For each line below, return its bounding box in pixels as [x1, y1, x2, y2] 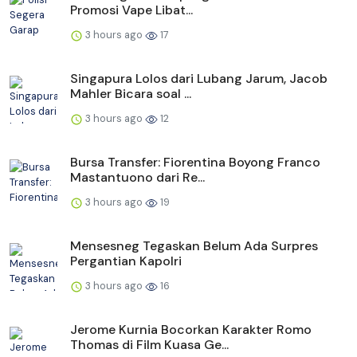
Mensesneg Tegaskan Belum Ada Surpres [70, 237, 318, 254]
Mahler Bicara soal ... [70, 84, 191, 102]
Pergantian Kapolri [70, 252, 182, 269]
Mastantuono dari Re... [70, 168, 205, 186]
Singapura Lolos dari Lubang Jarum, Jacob [70, 69, 328, 87]
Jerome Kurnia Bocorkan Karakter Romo [70, 320, 312, 338]
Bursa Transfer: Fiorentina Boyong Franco [70, 153, 320, 171]
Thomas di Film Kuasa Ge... [70, 335, 229, 353]
